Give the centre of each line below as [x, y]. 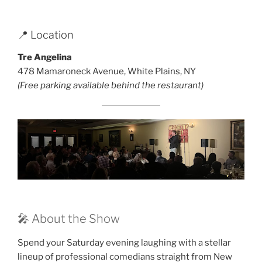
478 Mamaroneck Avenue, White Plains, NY [107, 71]
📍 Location [45, 35]
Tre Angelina [45, 57]
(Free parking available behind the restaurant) [111, 85]
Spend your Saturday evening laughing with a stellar [124, 242]
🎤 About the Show [69, 218]
